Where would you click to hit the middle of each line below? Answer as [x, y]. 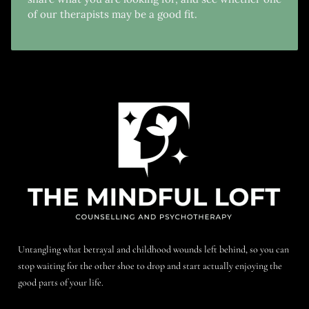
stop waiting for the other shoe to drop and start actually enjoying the [150, 266]
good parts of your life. [61, 283]
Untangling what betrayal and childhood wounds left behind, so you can [153, 250]
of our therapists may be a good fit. [112, 14]
